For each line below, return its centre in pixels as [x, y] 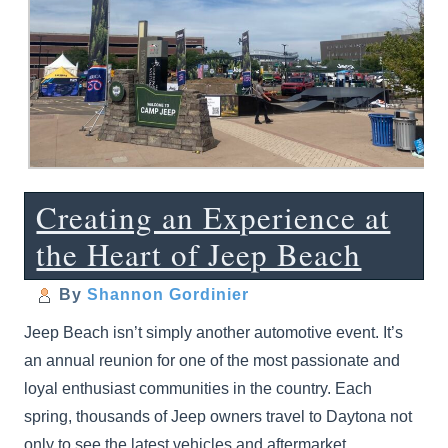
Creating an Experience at [213, 216]
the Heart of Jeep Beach [199, 253]
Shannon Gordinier [168, 294]
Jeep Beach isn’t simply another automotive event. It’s [214, 332]
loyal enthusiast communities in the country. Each [198, 388]
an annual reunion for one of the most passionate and [212, 360]
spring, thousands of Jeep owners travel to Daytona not [218, 416]
